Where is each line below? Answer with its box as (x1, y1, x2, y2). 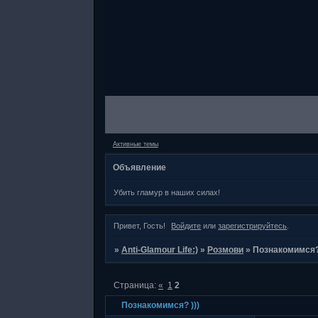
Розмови (207, 244, 243, 255)
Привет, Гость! (113, 221, 165, 230)
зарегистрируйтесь (218, 221, 287, 230)
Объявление (112, 163, 166, 173)
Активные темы (112, 140, 158, 148)
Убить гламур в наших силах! (113, 187, 220, 197)
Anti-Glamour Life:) (121, 244, 198, 255)
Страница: (113, 280, 158, 291)
